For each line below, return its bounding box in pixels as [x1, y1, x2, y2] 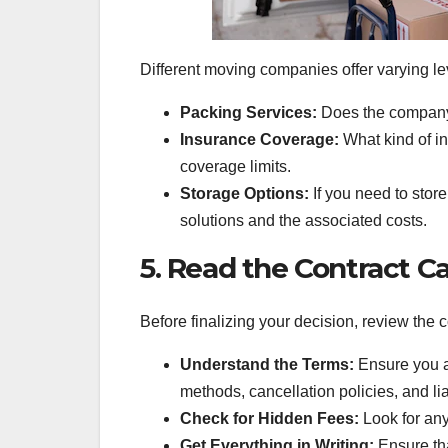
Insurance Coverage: [180, 130, 339, 148]
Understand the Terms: [180, 355, 354, 373]
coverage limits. [180, 157, 291, 175]
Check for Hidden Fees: [180, 409, 359, 427]
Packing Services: [180, 103, 317, 121]
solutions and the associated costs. [180, 211, 427, 229]
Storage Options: [180, 184, 309, 202]
